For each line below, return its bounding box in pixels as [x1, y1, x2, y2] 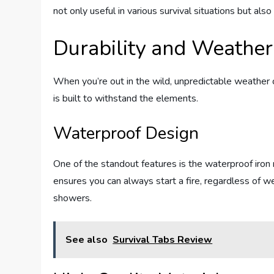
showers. [53, 191, 92, 206]
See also [65, 233, 108, 247]
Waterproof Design [53, 122, 199, 146]
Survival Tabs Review [113, 233, 213, 247]
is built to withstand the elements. [53, 92, 199, 106]
